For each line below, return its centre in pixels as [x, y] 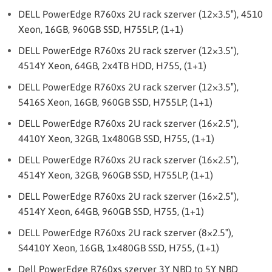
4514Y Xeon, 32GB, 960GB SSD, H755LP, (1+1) [116, 175]
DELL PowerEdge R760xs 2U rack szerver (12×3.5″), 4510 [141, 14]
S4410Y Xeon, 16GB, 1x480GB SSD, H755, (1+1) [119, 248]
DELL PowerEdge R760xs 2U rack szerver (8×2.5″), [126, 233]
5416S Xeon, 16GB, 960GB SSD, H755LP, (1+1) [115, 102]
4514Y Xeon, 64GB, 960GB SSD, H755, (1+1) [111, 211]
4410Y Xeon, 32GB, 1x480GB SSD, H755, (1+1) [116, 138]
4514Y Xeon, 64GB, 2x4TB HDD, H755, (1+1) [112, 66]
